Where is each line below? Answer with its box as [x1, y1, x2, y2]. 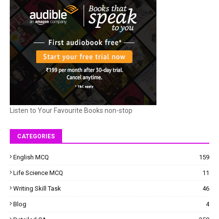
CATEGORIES [17, 133, 55, 140]
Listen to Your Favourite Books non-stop [10, 107, 132, 115]
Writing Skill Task [13, 185, 61, 193]
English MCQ [13, 153, 49, 161]
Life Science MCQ [13, 169, 63, 177]
